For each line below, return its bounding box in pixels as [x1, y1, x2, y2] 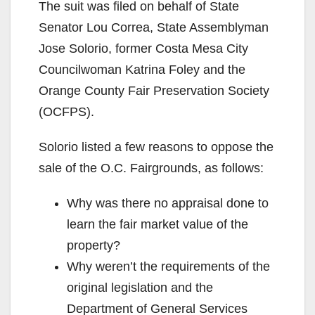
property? [67, 238, 120, 252]
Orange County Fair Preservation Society [39, 83, 269, 98]
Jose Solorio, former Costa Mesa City [39, 41, 248, 56]
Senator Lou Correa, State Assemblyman [39, 20, 269, 34]
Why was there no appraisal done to [67, 195, 269, 210]
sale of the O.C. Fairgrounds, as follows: [39, 160, 264, 175]
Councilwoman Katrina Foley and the [39, 62, 245, 77]
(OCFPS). [39, 104, 94, 119]
